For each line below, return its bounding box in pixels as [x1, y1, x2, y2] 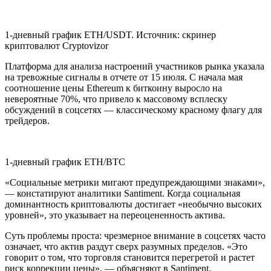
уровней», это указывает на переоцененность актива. [5, 210, 225, 221]
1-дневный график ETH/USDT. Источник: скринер [5, 30, 216, 41]
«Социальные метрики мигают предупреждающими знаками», [5, 177, 265, 188]
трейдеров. [5, 116, 50, 126]
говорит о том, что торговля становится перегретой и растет [5, 252, 255, 263]
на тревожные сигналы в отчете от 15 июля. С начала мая [5, 72, 243, 83]
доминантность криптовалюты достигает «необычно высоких [5, 199, 262, 210]
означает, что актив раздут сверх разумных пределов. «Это [5, 241, 247, 252]
